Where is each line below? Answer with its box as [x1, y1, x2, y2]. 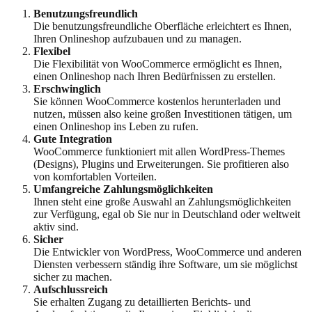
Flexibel [33, 45, 70, 57]
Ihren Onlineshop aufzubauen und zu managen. [33, 32, 242, 45]
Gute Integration [33, 132, 112, 145]
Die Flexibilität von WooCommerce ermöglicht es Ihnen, [33, 57, 282, 70]
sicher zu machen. [33, 270, 112, 283]
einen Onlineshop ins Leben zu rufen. [33, 120, 198, 132]
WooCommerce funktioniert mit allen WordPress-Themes [33, 145, 285, 157]
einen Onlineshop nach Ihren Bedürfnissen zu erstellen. [33, 70, 276, 82]
